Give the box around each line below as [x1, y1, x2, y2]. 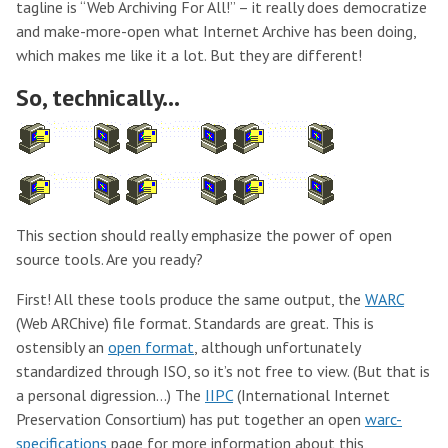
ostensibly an [16, 337, 108, 357]
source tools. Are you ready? [16, 249, 203, 269]
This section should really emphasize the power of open [16, 225, 392, 245]
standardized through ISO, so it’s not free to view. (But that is [16, 361, 430, 381]
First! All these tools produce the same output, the [16, 289, 365, 309]
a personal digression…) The [16, 385, 205, 405]
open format [108, 337, 194, 357]
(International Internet [233, 385, 390, 405]
